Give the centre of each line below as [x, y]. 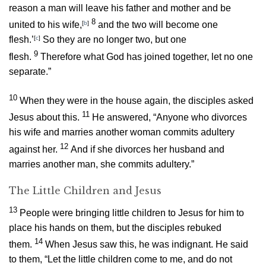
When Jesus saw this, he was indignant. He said [147, 245]
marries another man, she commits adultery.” [102, 164]
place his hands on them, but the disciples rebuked [115, 227]
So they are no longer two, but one [113, 40]
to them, [27, 259]
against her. [33, 149]
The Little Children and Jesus [85, 191]
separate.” [30, 71]
